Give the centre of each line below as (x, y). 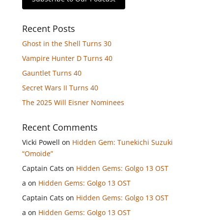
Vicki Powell (41, 142)
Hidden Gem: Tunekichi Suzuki (122, 142)
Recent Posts (48, 28)
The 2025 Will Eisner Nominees (73, 102)
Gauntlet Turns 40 (52, 73)
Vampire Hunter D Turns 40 (67, 58)
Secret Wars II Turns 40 (60, 88)
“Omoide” (37, 153)
